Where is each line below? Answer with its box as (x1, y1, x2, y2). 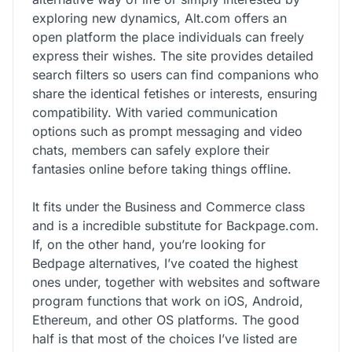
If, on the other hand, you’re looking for (32, 236, 266, 252)
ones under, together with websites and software (32, 273, 320, 290)
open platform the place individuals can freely (32, 28, 304, 45)
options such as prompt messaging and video (32, 123, 302, 139)
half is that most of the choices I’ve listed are (32, 330, 297, 346)
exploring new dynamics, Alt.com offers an (32, 9, 287, 26)
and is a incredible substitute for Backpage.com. (32, 217, 319, 233)
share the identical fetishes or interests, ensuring (32, 85, 317, 101)
